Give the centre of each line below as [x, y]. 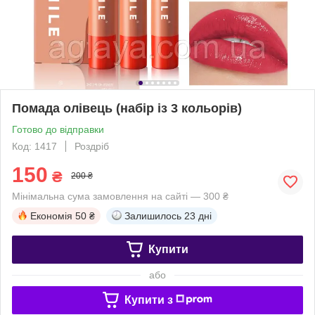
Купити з [148, 300]
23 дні [198, 216]
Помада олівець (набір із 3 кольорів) [127, 108]
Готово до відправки [58, 129]
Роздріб [92, 146]
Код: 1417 [34, 146]
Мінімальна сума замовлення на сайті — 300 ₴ [120, 196]
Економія [51, 216]
